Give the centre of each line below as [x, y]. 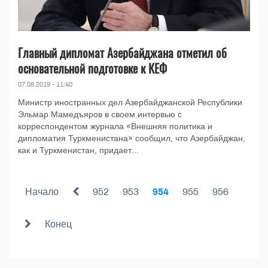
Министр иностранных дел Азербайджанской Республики [130, 103]
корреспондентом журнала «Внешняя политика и [115, 127]
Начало [42, 192]
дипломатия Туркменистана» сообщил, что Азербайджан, [132, 139]
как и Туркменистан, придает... [78, 151]
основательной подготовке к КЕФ [92, 68]
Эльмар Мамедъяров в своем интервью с [100, 115]
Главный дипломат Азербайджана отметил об [122, 53]
